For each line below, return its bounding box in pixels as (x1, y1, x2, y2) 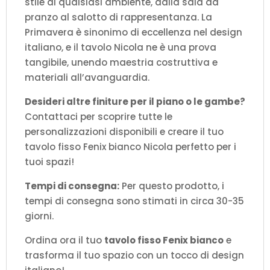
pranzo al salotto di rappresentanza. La (25, 11, 212, 24)
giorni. (25, 210, 54, 223)
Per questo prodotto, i (119, 180, 224, 193)
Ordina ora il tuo (25, 234, 104, 247)
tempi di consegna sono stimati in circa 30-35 (25, 195, 244, 208)
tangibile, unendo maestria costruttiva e (25, 56, 218, 69)
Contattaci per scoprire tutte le (25, 110, 172, 124)
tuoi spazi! (25, 155, 74, 169)
